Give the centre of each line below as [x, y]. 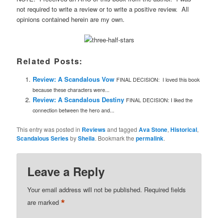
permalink [150, 138]
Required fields [165, 189]
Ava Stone [153, 130]
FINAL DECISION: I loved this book [158, 80]
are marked [44, 202]
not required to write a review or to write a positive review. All [103, 9]
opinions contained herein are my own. [71, 19]
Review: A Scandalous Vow [73, 79]
